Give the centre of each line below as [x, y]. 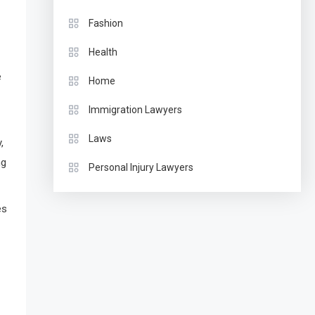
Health [103, 52]
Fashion [105, 23]
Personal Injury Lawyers [141, 167]
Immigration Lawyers [135, 110]
